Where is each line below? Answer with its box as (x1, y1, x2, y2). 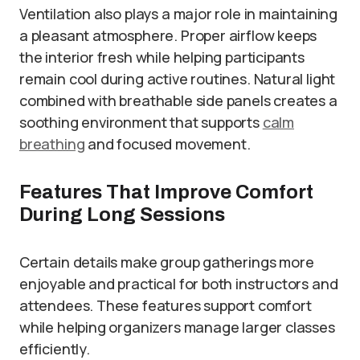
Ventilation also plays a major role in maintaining (19, 4, 338, 23)
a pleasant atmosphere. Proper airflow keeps (19, 26, 317, 45)
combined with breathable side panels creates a (19, 91, 337, 110)
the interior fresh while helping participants (19, 47, 305, 67)
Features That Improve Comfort (19, 182, 313, 202)
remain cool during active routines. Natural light (19, 69, 336, 88)
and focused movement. (84, 134, 251, 153)
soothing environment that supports (19, 112, 263, 132)
